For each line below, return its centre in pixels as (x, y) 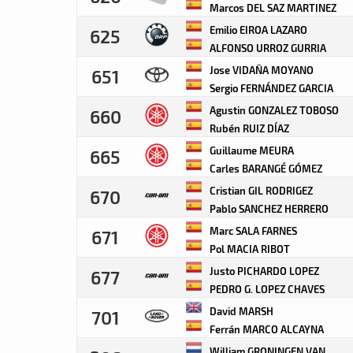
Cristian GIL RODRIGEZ (260, 190)
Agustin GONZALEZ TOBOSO (273, 110)
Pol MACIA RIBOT (249, 249)
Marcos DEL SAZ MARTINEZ (272, 7)
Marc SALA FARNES (252, 230)
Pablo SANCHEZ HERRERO (268, 208)
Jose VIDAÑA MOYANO (260, 70)
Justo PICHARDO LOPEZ (263, 271)
